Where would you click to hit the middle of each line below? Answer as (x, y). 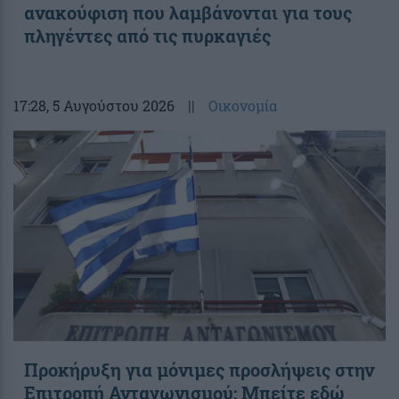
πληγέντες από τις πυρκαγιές (147, 35)
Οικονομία (243, 105)
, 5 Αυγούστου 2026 (110, 105)
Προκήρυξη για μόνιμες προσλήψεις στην (199, 369)
